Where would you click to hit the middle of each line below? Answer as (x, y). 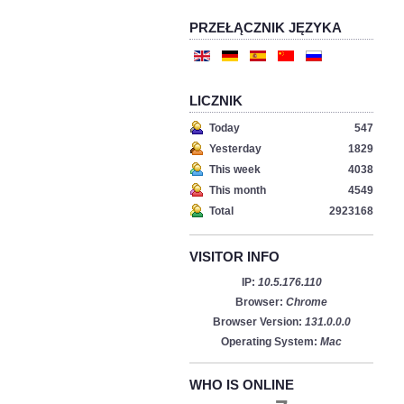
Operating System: (271, 342)
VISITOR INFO (234, 257)
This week (235, 170)
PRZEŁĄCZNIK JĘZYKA (266, 28)
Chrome (307, 303)
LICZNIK (216, 101)
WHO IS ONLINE (242, 385)
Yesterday (235, 149)
